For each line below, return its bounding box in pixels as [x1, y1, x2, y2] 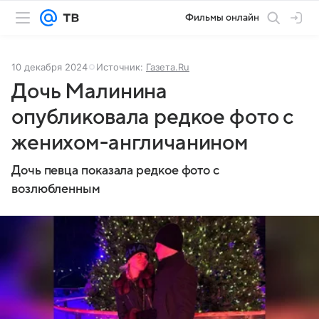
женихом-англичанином [11, 131, 249, 155]
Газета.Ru [146, 61, 189, 73]
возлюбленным [11, 182, 100, 196]
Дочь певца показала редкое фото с [11, 164, 220, 177]
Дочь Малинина [11, 80, 168, 103]
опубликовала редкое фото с [11, 105, 295, 129]
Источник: [96, 61, 146, 73]
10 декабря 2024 [11, 61, 88, 73]
